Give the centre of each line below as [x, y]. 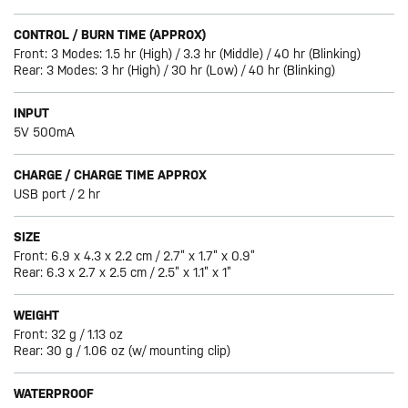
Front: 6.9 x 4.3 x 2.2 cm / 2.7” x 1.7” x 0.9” [135, 256]
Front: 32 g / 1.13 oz [69, 335]
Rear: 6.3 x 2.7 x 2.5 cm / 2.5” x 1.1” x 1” [123, 273]
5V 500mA [45, 133]
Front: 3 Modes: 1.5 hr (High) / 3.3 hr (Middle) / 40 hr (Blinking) [188, 54]
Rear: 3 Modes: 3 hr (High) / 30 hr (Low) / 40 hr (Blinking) [175, 71]
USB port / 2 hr [57, 194]
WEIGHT [37, 316]
